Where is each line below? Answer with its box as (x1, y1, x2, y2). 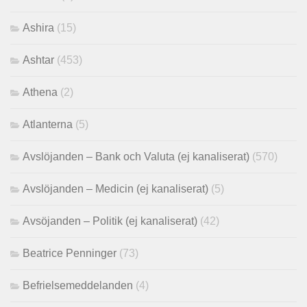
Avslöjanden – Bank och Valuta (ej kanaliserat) (23, 151, 249, 163)
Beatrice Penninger (23, 247, 116, 260)
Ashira (23, 22, 54, 34)
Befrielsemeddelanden (23, 280, 133, 292)
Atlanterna (23, 119, 73, 131)
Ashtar (23, 54, 54, 66)
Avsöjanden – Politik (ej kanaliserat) (23, 215, 197, 228)
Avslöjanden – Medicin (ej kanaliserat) (23, 183, 208, 195)
